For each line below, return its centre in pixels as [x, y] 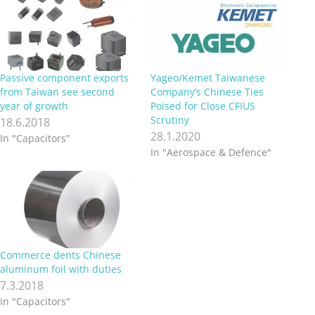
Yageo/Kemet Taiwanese [208, 77]
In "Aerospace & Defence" [211, 152]
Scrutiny [170, 120]
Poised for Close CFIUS [203, 105]
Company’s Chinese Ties [207, 91]
